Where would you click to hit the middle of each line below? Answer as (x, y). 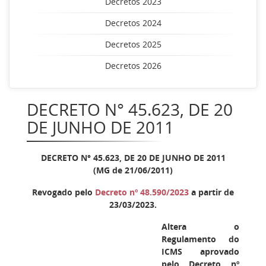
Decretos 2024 (133, 23)
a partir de (211, 192)
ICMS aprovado (200, 251)
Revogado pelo (64, 192)
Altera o (200, 227)
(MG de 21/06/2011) (133, 170)
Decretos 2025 (133, 44)
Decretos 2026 (133, 66)
